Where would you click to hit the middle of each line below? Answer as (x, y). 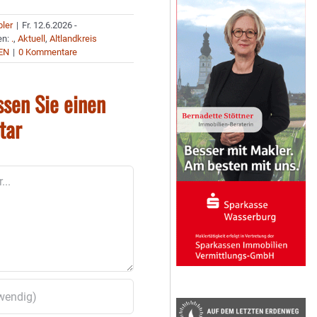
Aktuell (32, 39)
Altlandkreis (74, 39)
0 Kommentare (48, 52)
